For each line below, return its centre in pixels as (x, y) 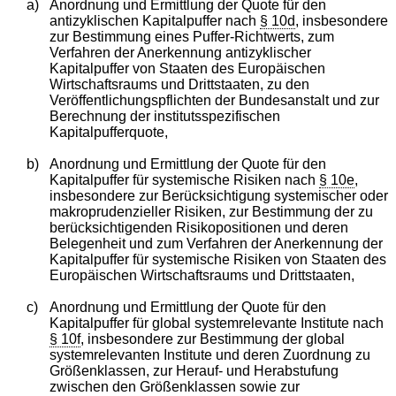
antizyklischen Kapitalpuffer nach (154, 20)
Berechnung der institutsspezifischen (164, 116)
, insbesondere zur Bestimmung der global (212, 339)
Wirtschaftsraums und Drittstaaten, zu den (179, 84)
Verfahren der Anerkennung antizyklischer (180, 52)
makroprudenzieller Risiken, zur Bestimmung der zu (211, 211)
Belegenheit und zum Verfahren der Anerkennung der (216, 243)
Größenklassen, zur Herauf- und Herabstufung (194, 370)
